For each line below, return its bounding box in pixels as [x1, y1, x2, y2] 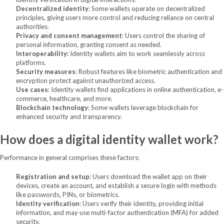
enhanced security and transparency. [16, 112, 123, 120]
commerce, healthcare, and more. [16, 94, 114, 102]
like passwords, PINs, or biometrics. [16, 190, 119, 198]
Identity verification [16, 199, 79, 207]
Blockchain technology [16, 103, 88, 111]
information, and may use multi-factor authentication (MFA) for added [16, 208, 218, 216]
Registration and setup [16, 172, 89, 180]
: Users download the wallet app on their [89, 172, 207, 180]
